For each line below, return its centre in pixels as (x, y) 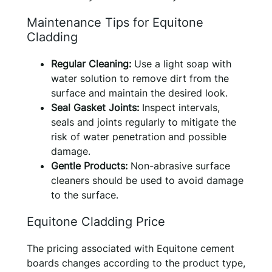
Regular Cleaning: (91, 64)
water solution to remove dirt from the (140, 79)
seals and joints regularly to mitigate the (144, 122)
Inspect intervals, (179, 108)
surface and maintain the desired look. (139, 93)
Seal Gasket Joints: (95, 108)
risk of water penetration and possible (139, 137)
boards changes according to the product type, (136, 263)
